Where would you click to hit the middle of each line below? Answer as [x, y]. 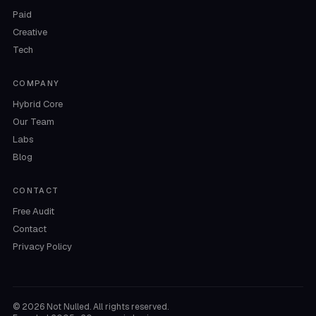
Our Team [33, 122]
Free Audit [33, 211]
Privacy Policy [42, 247]
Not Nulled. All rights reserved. [106, 307]
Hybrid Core [37, 104]
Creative [30, 32]
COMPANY [36, 83]
